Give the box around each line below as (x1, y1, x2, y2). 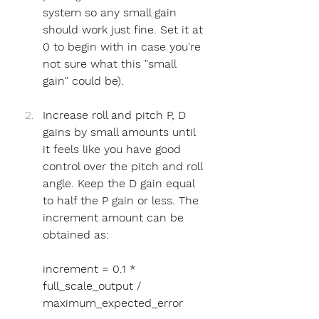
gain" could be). (43, 73, 124, 88)
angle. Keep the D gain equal (43, 176, 198, 190)
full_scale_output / (43, 278, 145, 293)
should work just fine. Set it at (43, 22, 206, 36)
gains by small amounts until (43, 125, 199, 139)
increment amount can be (43, 210, 187, 224)
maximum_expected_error (43, 296, 183, 310)
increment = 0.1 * (43, 261, 140, 276)
